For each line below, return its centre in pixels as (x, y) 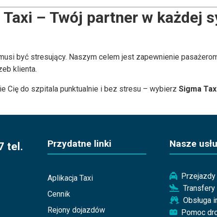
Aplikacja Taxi (70, 178)
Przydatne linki (79, 144)
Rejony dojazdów (76, 210)
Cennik (59, 194)
